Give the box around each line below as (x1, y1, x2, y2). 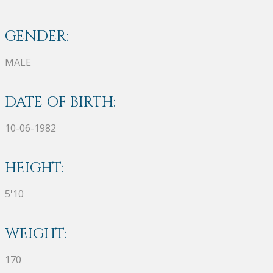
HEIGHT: (5, 158, 64, 178)
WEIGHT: (5, 224, 67, 244)
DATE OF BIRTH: (5, 92, 116, 112)
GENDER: (5, 26, 69, 46)
